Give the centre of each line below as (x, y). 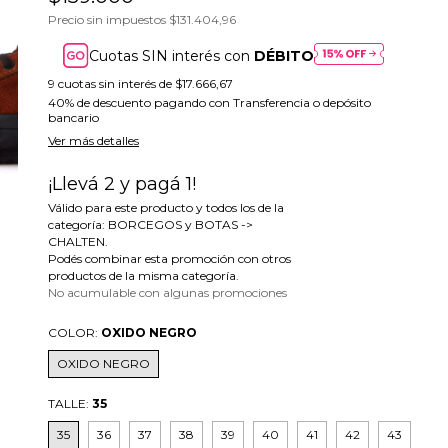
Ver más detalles (93, 141)
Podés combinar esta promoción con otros (169, 259)
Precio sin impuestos (108, 20)
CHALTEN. (78, 242)
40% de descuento (99, 103)
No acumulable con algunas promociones (167, 293)
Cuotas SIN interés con (172, 55)
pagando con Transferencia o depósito (261, 103)
